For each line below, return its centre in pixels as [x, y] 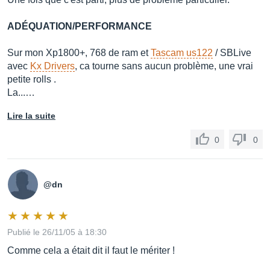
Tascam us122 [182, 53]
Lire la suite [31, 116]
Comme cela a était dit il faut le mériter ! [91, 250]
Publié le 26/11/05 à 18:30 [57, 232]
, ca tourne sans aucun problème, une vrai [164, 66]
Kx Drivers [52, 66]
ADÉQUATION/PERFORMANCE [80, 26]
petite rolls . [32, 79]
